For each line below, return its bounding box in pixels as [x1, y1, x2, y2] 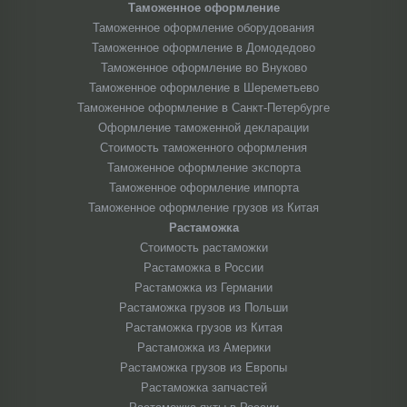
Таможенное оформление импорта [108, 181, 299, 194]
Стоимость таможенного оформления [100, 141, 307, 154]
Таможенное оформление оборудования [93, 21, 314, 35]
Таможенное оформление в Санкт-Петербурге [77, 101, 330, 114]
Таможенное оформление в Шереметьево [88, 81, 319, 94]
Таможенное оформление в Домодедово [92, 41, 315, 55]
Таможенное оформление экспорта [106, 161, 301, 174]
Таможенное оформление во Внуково [100, 61, 307, 74]
